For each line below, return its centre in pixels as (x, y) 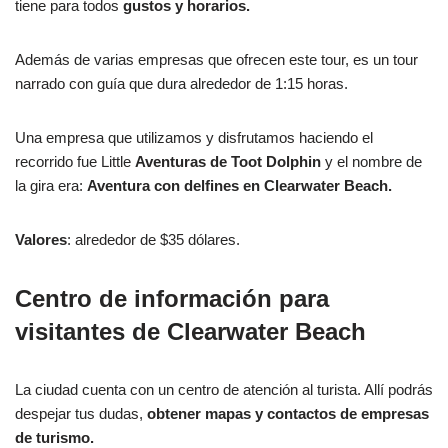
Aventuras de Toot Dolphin (228, 162)
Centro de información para (172, 299)
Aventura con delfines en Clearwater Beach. (239, 186)
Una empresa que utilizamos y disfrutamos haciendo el (194, 138)
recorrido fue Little (75, 162)
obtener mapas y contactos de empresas (288, 414)
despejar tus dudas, (81, 414)
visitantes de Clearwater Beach (190, 332)
